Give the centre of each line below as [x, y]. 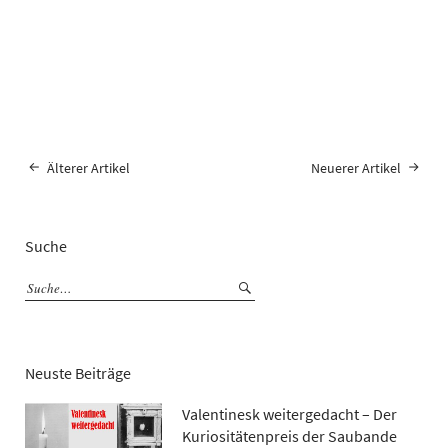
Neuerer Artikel [356, 168]
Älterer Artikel [88, 168]
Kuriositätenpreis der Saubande [290, 435]
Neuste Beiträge [78, 372]
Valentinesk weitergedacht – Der [290, 413]
